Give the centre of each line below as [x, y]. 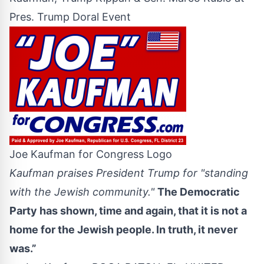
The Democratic [199, 192]
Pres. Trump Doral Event [70, 16]
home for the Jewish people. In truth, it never [123, 229]
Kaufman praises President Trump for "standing [129, 173]
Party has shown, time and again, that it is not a [128, 210]
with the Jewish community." [82, 192]
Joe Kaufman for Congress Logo [91, 154]
